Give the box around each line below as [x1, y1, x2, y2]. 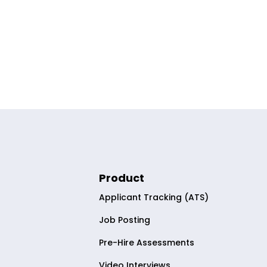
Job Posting [99, 214, 151, 226]
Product [99, 170, 145, 186]
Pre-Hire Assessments [99, 237, 195, 249]
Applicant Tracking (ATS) [99, 191, 209, 204]
